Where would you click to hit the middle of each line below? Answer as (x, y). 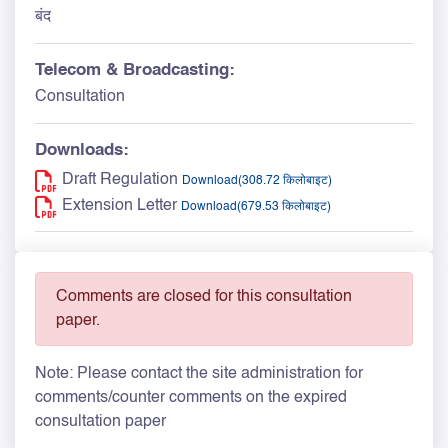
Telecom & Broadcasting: (135, 70)
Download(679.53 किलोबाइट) (256, 206)
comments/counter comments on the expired (191, 397)
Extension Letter (119, 205)
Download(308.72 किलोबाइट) (257, 180)
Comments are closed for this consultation (204, 296)
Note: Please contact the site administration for (199, 373)
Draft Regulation (120, 179)
